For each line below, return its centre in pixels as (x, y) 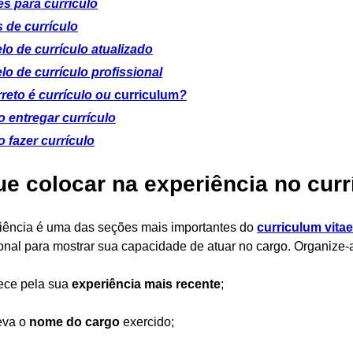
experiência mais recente (146, 284)
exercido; (147, 322)
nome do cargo (74, 322)
